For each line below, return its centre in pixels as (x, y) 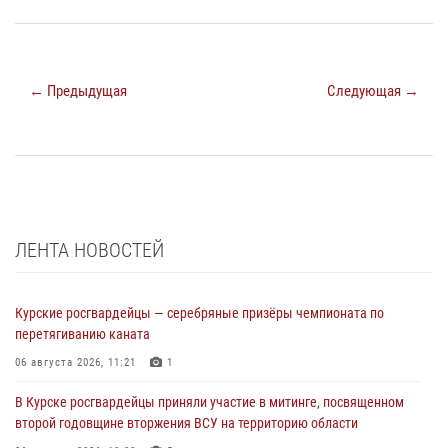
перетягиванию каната (82, 334)
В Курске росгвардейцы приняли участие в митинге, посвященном (209, 402)
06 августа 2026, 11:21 (75, 363)
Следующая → (373, 91)
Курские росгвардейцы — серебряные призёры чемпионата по (199, 313)
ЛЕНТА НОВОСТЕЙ (89, 250)
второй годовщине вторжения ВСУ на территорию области (186, 423)
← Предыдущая (78, 91)
